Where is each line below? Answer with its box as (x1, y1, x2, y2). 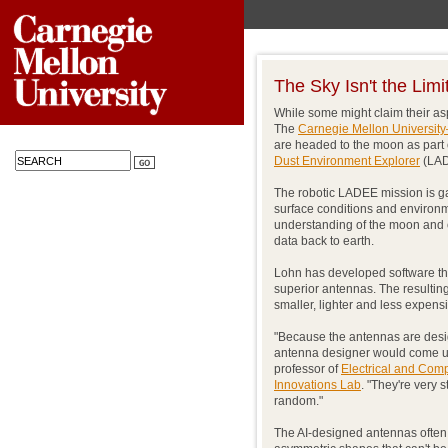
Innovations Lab (274, 378, 361, 392)
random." (274, 394, 323, 408)
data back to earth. (274, 234, 374, 248)
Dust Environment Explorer (274, 154, 420, 168)
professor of (274, 362, 341, 376)
